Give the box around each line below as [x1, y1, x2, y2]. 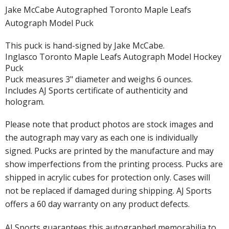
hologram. [5, 96, 44, 107]
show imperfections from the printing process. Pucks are [5, 158, 223, 170]
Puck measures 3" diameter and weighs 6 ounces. [5, 73, 193, 85]
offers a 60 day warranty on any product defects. [5, 198, 190, 210]
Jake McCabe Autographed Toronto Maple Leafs [5, 4, 191, 15]
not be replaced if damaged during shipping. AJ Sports [5, 185, 212, 196]
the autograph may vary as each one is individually [5, 131, 198, 143]
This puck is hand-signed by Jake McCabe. [5, 39, 165, 51]
